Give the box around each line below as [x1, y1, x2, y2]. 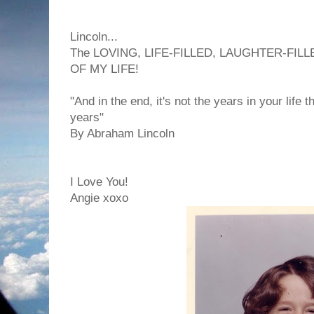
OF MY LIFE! [70, 62, 139, 76]
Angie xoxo [70, 191, 128, 205]
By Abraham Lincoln [70, 127, 175, 140]
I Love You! [70, 175, 128, 189]
